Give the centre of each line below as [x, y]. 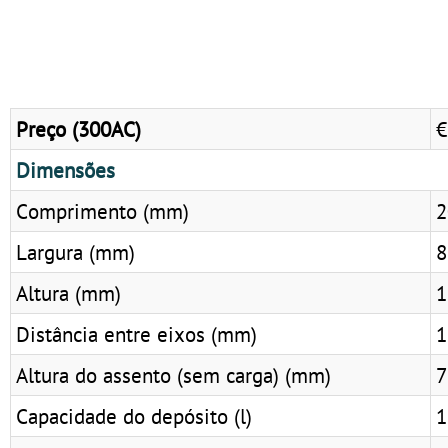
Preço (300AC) [78, 128]
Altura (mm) [68, 292]
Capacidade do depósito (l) [134, 415]
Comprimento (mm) [102, 210]
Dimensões [65, 169]
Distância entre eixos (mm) [136, 333]
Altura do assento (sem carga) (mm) [173, 374]
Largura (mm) [75, 251]
